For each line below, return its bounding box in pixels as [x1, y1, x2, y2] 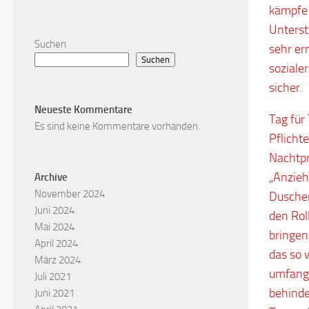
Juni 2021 [34, 286, 74, 299]
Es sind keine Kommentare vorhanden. [34, 119, 200, 132]
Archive [34, 170, 68, 183]
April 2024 [34, 237, 78, 250]
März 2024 [34, 253, 81, 266]
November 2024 [34, 187, 105, 200]
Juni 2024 [34, 203, 74, 217]
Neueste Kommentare [34, 103, 132, 116]
